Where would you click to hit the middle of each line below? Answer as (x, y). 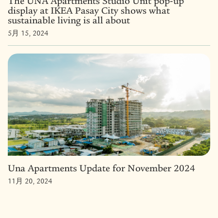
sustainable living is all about (69, 20)
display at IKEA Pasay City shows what (89, 10)
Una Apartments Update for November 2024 (101, 168)
